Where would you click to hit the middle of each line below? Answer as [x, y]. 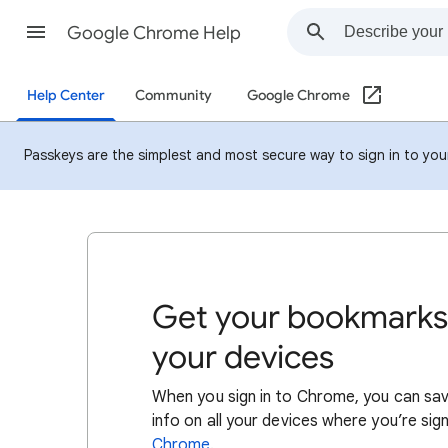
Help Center [66, 95]
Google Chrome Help [154, 33]
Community [173, 95]
